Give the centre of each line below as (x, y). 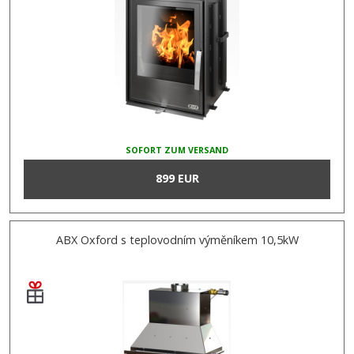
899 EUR (177, 179)
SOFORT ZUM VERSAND (177, 150)
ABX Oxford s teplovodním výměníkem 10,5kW (177, 240)
